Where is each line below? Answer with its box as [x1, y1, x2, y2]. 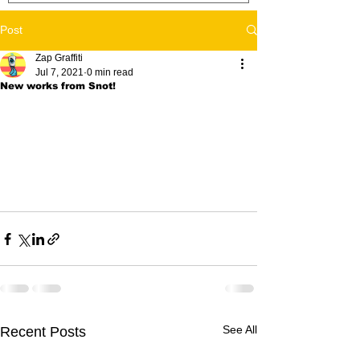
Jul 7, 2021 [35, 66, 84, 78]
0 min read [87, 66, 133, 78]
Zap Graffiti [35, 51, 83, 63]
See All [223, 323, 257, 336]
